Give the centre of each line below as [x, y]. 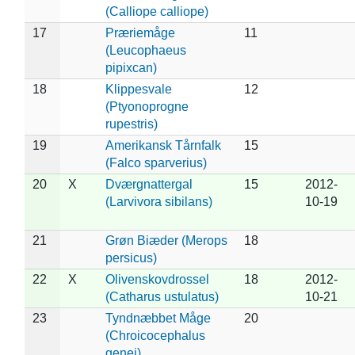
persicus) [131, 258]
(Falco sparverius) [156, 162]
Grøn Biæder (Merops [166, 240]
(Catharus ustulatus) [162, 296]
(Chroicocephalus [155, 335]
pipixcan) [131, 67]
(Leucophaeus [145, 50]
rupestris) [131, 124]
